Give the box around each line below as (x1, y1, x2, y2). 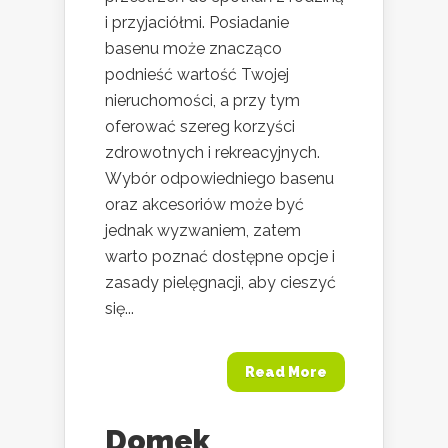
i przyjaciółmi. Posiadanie (105, 12, 289, 32)
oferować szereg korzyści (105, 116, 295, 136)
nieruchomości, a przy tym (105, 90, 300, 110)
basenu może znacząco (105, 38, 282, 58)
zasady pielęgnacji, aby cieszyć (105, 272, 336, 292)
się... (105, 298, 134, 318)
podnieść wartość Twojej (105, 64, 289, 84)
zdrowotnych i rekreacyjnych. (105, 142, 320, 162)
